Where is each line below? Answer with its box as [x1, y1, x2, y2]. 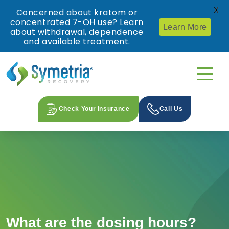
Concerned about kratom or [16, 7, 138, 18]
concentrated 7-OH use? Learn [10, 16, 144, 28]
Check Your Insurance [58, 105, 130, 113]
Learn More [163, 22, 207, 31]
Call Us [159, 105, 183, 113]
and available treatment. [23, 36, 130, 48]
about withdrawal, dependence [10, 26, 144, 38]
